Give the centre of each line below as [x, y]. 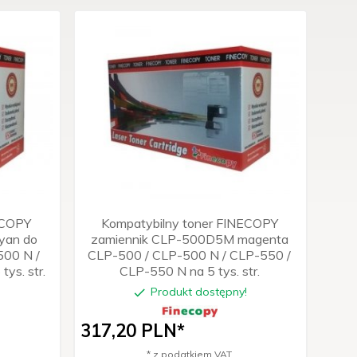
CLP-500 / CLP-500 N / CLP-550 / [190, 255]
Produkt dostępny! [198, 291]
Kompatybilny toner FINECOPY [189, 223]
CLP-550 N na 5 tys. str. [189, 271]
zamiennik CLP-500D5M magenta [189, 239]
